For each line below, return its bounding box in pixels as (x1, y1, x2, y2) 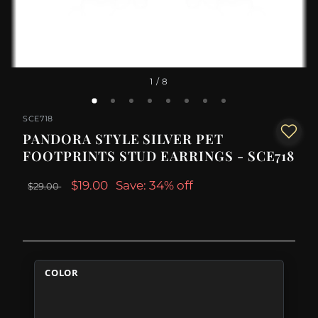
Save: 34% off (116, 178, 194, 193)
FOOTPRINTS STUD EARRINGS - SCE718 (23, 147, 295, 165)
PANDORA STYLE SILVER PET (23, 130, 224, 148)
